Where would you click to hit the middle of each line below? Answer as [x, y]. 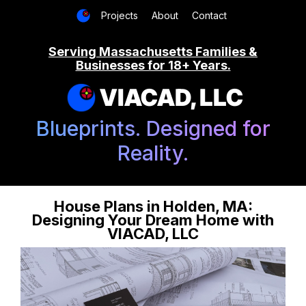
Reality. [153, 153]
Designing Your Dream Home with [153, 220]
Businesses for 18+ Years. [153, 65]
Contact [209, 15]
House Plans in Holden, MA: [153, 207]
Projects [120, 15]
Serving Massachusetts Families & [153, 52]
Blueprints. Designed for [153, 129]
